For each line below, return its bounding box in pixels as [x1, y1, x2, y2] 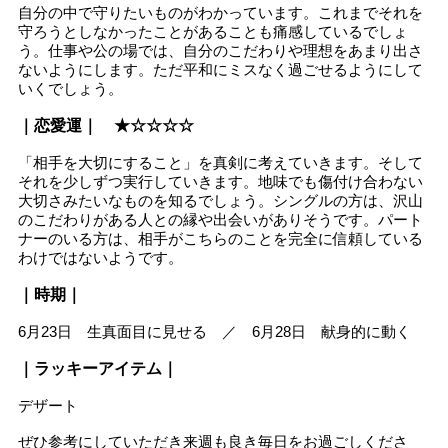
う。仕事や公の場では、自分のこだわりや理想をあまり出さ [18, 41, 423, 59]
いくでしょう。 [18, 79, 123, 97]
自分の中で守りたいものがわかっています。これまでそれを [18, 3, 423, 21]
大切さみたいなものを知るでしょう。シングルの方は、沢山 [18, 191, 423, 209]
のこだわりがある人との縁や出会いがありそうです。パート [18, 210, 423, 228]
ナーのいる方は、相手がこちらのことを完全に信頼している [18, 229, 423, 247]
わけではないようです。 [18, 248, 183, 266]
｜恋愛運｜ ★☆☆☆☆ [18, 116, 194, 134]
